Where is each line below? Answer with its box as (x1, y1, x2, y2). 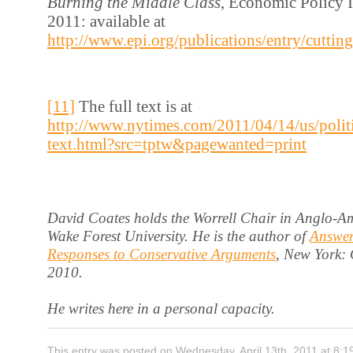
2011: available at (47, 11, 165, 30)
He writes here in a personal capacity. (47, 299, 275, 317)
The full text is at (75, 97, 192, 116)
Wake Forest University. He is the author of (47, 227, 310, 244)
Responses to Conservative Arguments (47, 245, 276, 262)
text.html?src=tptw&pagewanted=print (47, 135, 307, 154)
